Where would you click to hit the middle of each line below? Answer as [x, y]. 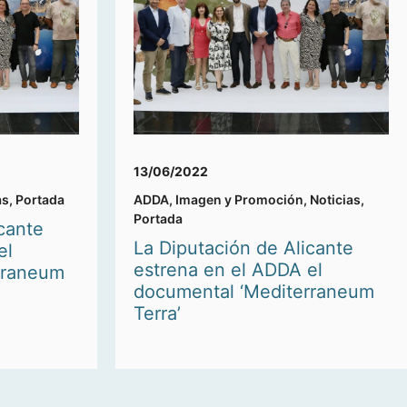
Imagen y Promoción [239, 200]
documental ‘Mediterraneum [254, 292]
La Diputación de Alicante [243, 248]
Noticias [335, 200]
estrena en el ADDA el [228, 270]
